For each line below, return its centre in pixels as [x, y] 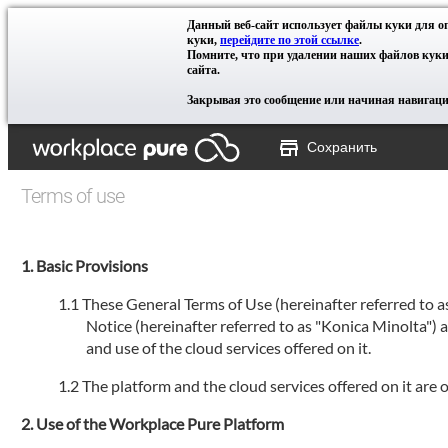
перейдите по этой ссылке [289, 40]
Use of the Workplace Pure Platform [160, 423]
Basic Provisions [92, 265]
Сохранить [342, 146]
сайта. [203, 70]
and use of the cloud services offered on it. [229, 347]
